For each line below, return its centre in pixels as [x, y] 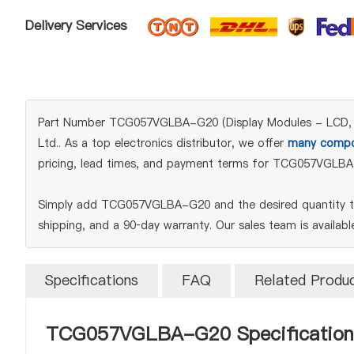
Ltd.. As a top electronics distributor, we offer [163, 143]
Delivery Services [76, 26]
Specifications [92, 280]
